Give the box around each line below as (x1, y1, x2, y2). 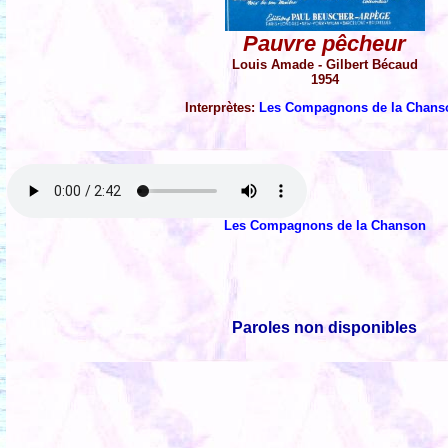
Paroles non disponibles (232, 318, 418, 336)
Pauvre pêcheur (243, 30, 407, 56)
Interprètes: (185, 99, 259, 115)
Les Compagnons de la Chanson (224, 217, 426, 233)
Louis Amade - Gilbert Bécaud (232, 56, 418, 72)
